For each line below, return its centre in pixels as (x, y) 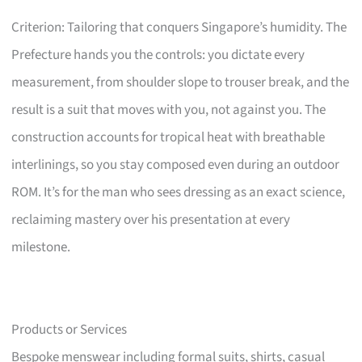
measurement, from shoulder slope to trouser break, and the (181, 82)
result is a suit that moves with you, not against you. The (169, 109)
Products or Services (69, 329)
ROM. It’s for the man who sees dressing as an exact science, (179, 192)
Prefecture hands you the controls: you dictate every (158, 55)
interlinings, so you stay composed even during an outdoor (176, 164)
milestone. (41, 247)
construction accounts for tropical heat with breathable (168, 137)
